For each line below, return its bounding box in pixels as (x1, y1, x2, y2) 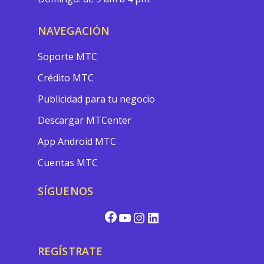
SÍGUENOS (38, 184, 93, 198)
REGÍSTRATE (38, 244, 103, 258)
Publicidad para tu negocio (38, 93, 155, 105)
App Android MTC (38, 135, 116, 148)
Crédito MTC (38, 71, 94, 84)
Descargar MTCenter (38, 114, 131, 127)
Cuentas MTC (38, 156, 98, 169)
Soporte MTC (38, 50, 97, 63)
